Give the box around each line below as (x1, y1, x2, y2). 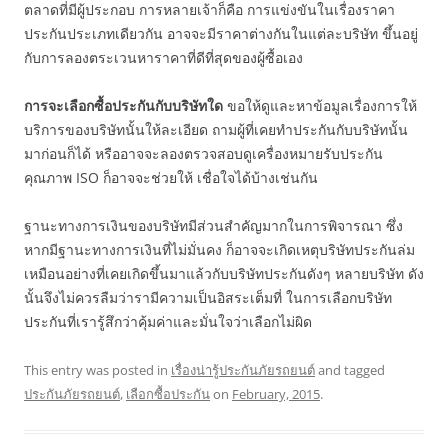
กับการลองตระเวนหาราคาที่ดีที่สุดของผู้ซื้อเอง (24, 48, 303, 67)
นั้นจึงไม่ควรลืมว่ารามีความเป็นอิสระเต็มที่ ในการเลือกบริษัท (24, 288, 392, 307)
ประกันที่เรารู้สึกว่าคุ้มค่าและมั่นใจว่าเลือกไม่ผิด (24, 312, 312, 331)
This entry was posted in (24, 361, 171, 379)
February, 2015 (232, 385, 320, 403)
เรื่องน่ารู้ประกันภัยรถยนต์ (171, 361, 315, 379)
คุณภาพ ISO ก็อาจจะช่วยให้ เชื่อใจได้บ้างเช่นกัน (24, 168, 318, 187)
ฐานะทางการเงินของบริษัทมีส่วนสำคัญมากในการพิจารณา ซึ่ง (24, 216, 403, 235)
